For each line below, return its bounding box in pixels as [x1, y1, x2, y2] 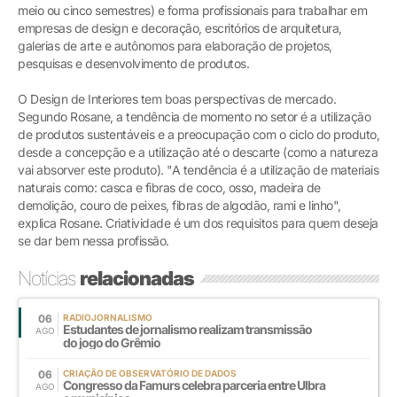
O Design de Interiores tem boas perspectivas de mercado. [18, 90, 336, 106]
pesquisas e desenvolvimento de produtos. [18, 55, 249, 71]
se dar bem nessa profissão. [18, 232, 169, 248]
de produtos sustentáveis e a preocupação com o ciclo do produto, [18, 126, 379, 142]
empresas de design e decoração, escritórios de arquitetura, [18, 19, 342, 35]
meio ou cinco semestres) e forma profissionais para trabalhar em [18, 2, 367, 18]
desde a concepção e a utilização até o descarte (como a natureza [18, 144, 378, 160]
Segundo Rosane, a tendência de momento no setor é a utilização [18, 108, 370, 124]
